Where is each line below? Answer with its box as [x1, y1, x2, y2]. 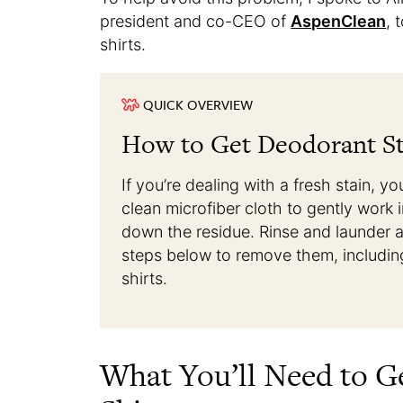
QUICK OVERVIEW [143, 94, 254, 115]
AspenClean [291, 12, 387, 31]
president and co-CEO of [100, 12, 291, 31]
